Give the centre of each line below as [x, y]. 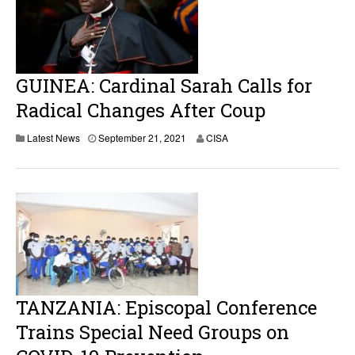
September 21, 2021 [142, 137]
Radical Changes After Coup [141, 110]
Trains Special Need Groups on [153, 332]
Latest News [53, 137]
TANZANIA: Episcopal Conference [166, 307]
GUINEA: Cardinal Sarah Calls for [164, 86]
